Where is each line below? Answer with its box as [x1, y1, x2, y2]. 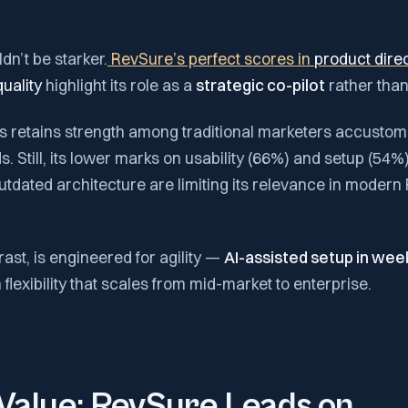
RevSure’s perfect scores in [107, 48, 314, 68]
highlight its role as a [42, 75, 196, 95]
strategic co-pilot [196, 75, 325, 95]
